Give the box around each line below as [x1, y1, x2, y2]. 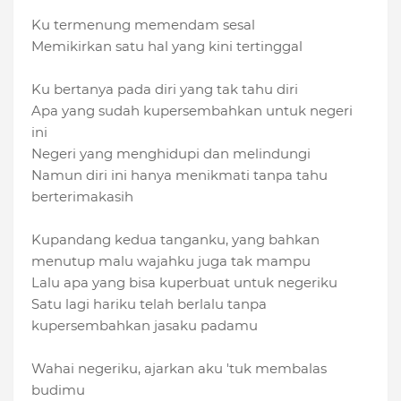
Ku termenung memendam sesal [31, 16, 255, 34]
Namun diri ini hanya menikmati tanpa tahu [31, 166, 328, 184]
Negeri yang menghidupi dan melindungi [31, 145, 311, 163]
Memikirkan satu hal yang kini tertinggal [31, 38, 303, 55]
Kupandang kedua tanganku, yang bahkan [31, 231, 320, 249]
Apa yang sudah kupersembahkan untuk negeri [31, 102, 353, 120]
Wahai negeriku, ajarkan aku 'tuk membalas [31, 360, 327, 378]
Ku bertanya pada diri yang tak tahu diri [31, 81, 298, 98]
